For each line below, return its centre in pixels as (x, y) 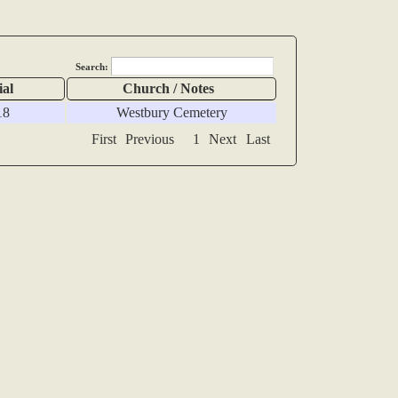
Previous (150, 139)
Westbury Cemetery (171, 113)
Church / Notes (168, 89)
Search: (93, 67)
